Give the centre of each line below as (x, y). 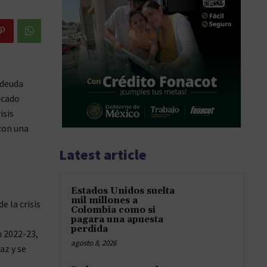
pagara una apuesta (117, 220)
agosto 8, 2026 (94, 243)
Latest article (103, 155)
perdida (89, 229)
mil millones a (104, 201)
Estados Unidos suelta (123, 191)
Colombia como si (113, 210)
